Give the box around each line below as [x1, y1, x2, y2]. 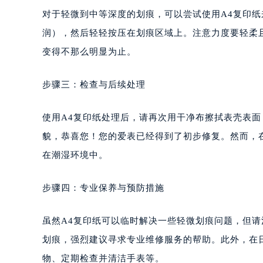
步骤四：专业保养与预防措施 [42, 183, 164, 193]
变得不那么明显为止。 [42, 46, 136, 56]
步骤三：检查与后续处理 [42, 79, 146, 89]
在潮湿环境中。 [42, 150, 108, 160]
